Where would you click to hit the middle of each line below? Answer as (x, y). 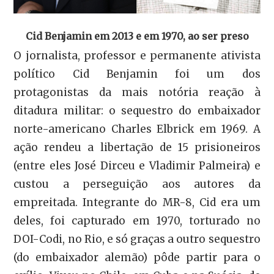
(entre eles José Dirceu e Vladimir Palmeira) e (137, 166)
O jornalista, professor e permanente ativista (137, 56)
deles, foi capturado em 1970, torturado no (137, 221)
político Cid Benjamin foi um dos (137, 74)
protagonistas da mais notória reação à (137, 93)
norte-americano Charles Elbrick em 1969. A (137, 129)
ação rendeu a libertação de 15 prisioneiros (137, 148)
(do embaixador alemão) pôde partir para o (137, 258)
